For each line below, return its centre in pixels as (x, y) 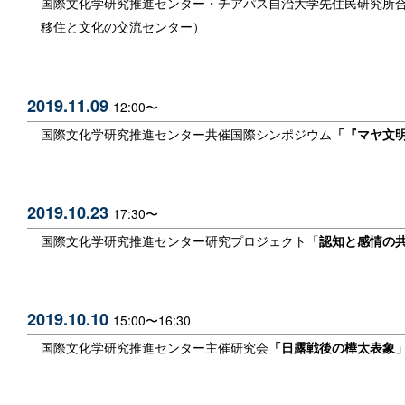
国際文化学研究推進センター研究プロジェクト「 (180, 240)
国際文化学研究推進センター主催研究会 (155, 348)
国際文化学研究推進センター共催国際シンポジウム (186, 133)
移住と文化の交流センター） (123, 27)
